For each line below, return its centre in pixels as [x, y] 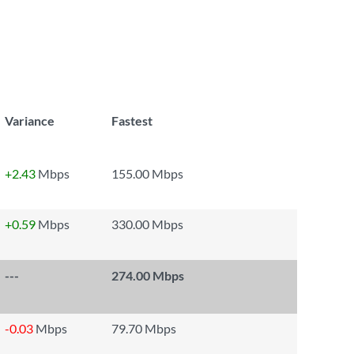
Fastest [132, 121]
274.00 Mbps [148, 275]
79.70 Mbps [144, 328]
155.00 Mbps [147, 173]
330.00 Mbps [147, 224]
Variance [30, 121]
